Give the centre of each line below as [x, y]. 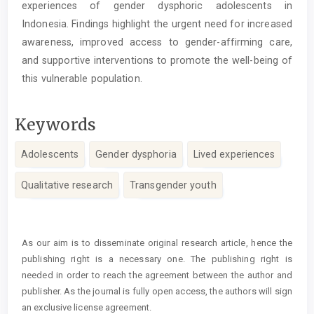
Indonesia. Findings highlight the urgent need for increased [157, 23]
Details [50, 235]
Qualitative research [67, 185]
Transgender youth [173, 185]
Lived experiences [234, 155]
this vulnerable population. [82, 78]
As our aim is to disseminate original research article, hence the [157, 243]
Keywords [55, 124]
